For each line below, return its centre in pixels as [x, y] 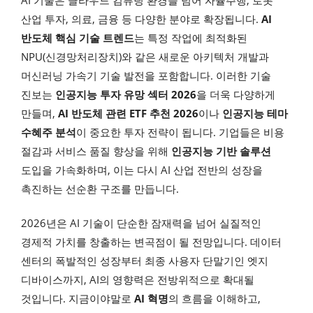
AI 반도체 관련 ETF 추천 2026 [128, 113]
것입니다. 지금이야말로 [78, 299]
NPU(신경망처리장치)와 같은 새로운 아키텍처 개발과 [145, 56]
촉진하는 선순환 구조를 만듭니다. [100, 188]
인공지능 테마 [255, 113]
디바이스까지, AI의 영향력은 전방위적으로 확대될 [138, 280]
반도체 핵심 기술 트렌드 [78, 37]
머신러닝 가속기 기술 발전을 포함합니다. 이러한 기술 [146, 75]
